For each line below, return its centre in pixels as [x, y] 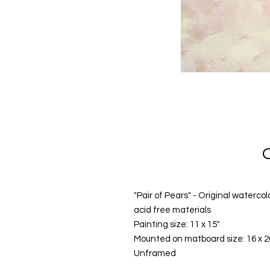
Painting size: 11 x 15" [177, 224]
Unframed [155, 253]
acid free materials [172, 210]
